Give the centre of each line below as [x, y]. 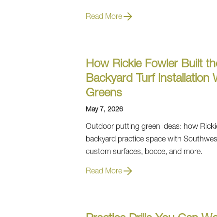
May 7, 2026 [104, 110]
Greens [104, 94]
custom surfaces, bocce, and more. [144, 153]
